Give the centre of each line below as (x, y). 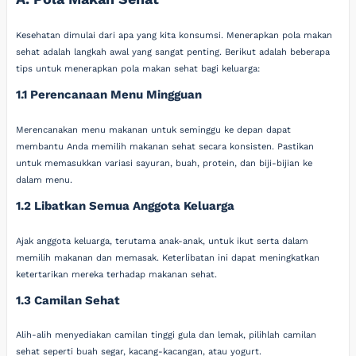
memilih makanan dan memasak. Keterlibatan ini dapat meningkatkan (168, 257)
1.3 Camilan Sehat (68, 300)
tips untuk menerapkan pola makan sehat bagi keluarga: (138, 69)
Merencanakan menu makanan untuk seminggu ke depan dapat (154, 130)
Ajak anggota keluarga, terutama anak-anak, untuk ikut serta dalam (163, 241)
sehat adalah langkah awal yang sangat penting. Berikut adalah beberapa (173, 52)
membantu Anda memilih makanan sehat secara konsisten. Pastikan (165, 146)
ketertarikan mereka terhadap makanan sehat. (117, 274)
